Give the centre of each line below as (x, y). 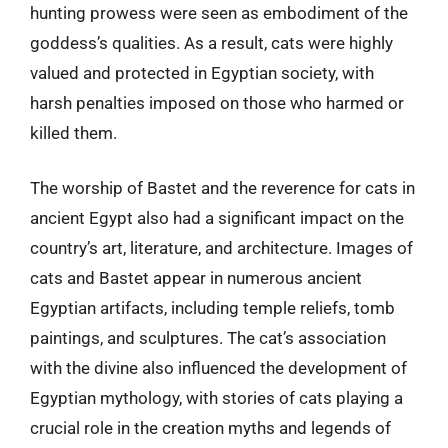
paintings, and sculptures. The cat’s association (208, 338)
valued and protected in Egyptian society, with (202, 72)
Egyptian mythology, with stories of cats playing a (216, 398)
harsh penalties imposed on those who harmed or (217, 102)
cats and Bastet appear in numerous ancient (196, 278)
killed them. (73, 132)
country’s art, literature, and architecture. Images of (221, 248)
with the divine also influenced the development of (218, 368)
